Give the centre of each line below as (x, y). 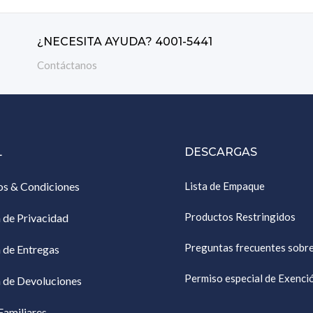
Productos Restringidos (240, 217)
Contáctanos (67, 65)
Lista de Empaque (224, 186)
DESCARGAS (220, 152)
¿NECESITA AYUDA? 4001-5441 (125, 42)
